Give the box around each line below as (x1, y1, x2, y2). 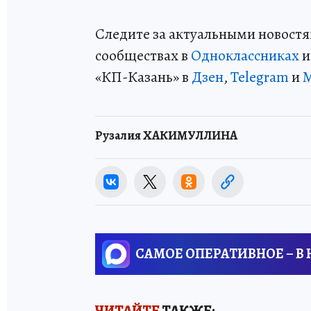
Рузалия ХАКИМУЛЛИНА (95, 127, 237, 144)
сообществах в (95, 44, 191, 66)
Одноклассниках (191, 44, 299, 66)
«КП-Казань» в (95, 66, 192, 87)
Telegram (230, 66, 289, 87)
